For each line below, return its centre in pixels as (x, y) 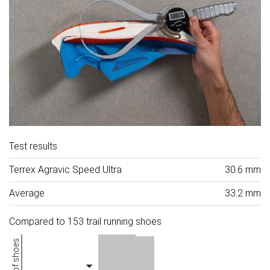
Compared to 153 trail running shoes (85, 221)
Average (27, 193)
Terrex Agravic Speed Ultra (65, 169)
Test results (33, 146)
